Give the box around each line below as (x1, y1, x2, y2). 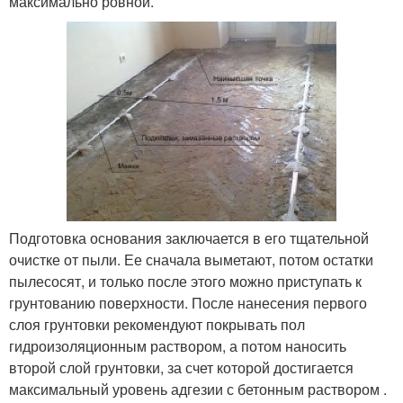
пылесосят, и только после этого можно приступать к (9, 270, 362, 291)
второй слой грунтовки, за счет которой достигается (9, 356, 354, 378)
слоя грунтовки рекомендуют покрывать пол (9, 313, 305, 335)
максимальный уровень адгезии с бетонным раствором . (9, 378, 387, 399)
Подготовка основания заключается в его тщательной (9, 227, 369, 248)
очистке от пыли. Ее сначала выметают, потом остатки (9, 248, 373, 270)
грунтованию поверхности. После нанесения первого (9, 291, 367, 313)
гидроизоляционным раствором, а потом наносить (9, 335, 346, 356)
